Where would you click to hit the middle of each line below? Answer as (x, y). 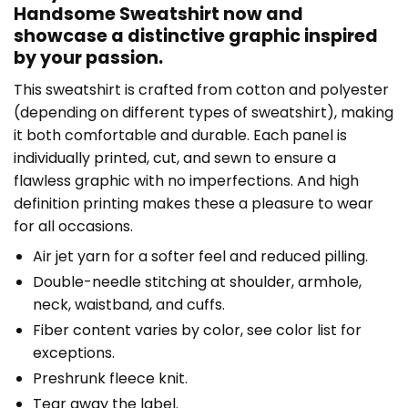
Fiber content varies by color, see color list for (197, 330)
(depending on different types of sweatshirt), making (204, 112)
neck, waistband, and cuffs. (128, 304)
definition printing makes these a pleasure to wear (194, 203)
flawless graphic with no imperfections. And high (186, 180)
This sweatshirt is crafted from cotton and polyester (201, 89)
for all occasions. (73, 226)
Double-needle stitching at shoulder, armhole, (197, 281)
